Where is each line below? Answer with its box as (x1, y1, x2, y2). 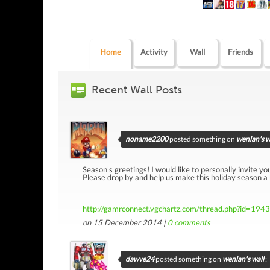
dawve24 (125, 254, 154, 263)
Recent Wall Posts (92, 83, 182, 96)
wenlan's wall (222, 254, 264, 263)
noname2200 (125, 134, 168, 143)
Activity (140, 46, 168, 57)
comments (172, 217, 210, 227)
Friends (228, 46, 254, 57)
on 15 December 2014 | (83, 217, 168, 227)
